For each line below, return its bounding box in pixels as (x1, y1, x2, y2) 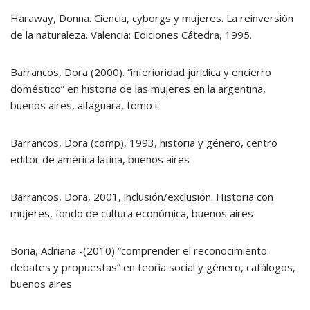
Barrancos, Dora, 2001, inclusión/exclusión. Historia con (10, 190, 273, 203)
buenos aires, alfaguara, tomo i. (10, 98, 159, 112)
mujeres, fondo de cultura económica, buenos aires (10, 206, 253, 220)
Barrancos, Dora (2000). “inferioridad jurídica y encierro (10, 65, 271, 79)
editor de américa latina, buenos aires (10, 152, 190, 166)
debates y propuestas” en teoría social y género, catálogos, (10, 260, 295, 274)
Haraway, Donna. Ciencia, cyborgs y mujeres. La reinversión (10, 11, 293, 25)
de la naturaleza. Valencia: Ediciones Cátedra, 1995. (10, 28, 252, 42)
